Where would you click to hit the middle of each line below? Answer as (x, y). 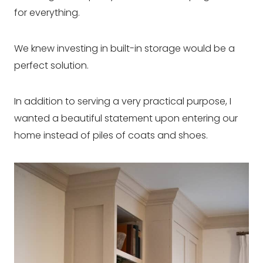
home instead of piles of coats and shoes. (111, 135)
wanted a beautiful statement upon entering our (126, 118)
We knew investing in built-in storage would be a (124, 48)
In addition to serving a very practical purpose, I (123, 101)
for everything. (47, 12)
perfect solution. (51, 65)
